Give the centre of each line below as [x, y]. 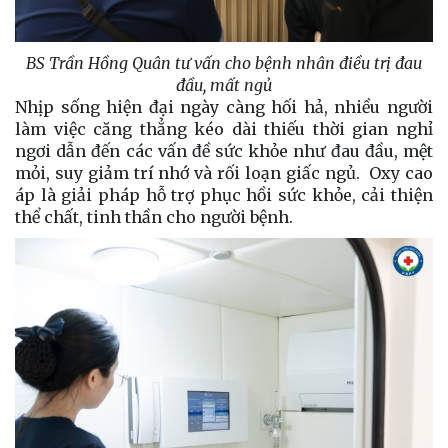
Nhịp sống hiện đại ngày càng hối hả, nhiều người [224, 106]
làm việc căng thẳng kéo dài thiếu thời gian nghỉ [224, 128]
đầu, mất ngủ [224, 84]
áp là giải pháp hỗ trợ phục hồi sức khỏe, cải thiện [224, 194]
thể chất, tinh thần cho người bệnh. [154, 216]
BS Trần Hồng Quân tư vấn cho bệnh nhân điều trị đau [224, 62]
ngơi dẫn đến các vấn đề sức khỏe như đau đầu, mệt [224, 150]
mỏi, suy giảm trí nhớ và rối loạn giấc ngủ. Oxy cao [224, 172]
